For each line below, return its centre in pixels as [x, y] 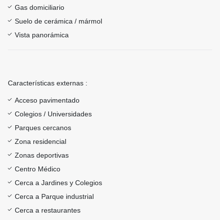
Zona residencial [41, 142]
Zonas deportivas [42, 155]
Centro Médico [38, 169]
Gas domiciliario [40, 8]
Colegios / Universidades [53, 114]
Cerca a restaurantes [48, 210]
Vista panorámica [42, 35]
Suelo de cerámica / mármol [58, 21]
